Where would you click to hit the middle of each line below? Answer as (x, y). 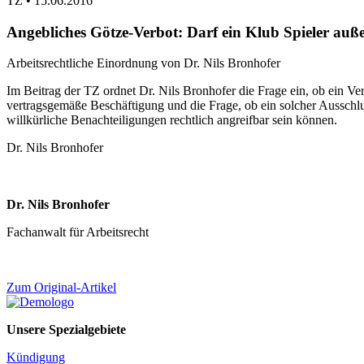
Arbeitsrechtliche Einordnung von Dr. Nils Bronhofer (143, 63)
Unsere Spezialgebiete (66, 330)
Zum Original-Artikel (61, 288)
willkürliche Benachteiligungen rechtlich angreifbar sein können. (172, 120)
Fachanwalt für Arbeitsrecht (78, 232)
